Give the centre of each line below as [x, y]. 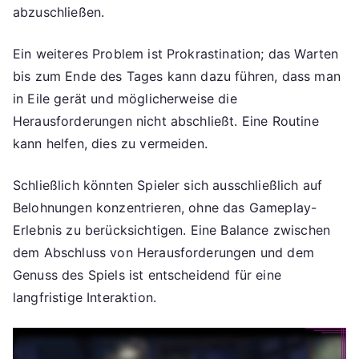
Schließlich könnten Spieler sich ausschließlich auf [168, 185]
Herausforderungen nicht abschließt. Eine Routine [166, 121]
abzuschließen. [59, 12]
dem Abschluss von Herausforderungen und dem [163, 252]
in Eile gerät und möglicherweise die [125, 98]
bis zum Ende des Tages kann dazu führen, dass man [177, 76]
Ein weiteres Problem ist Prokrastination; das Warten [176, 53]
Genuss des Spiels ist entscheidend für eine [147, 274]
